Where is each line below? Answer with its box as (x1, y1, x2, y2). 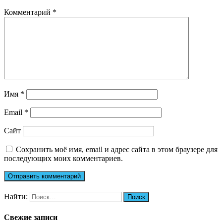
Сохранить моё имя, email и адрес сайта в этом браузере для (16, 145, 218, 154)
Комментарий (4, 8, 53, 17)
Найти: (4, 192, 28, 201)
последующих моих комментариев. (4, 154, 123, 163)
